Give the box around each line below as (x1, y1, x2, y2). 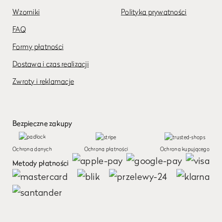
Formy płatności (12, 42, 64, 51)
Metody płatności (12, 159, 69, 167)
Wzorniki (12, 7, 40, 16)
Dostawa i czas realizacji (12, 59, 89, 68)
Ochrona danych (12, 146, 52, 152)
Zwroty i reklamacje (12, 77, 74, 85)
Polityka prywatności (121, 7, 187, 16)
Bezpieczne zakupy (12, 119, 72, 127)
